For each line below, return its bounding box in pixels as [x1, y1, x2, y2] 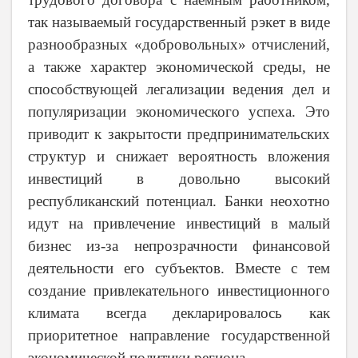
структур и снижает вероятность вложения [28, 148, 330, 165]
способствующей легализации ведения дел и [28, 81, 330, 98]
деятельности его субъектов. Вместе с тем [28, 260, 330, 277]
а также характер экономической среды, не [28, 58, 330, 76]
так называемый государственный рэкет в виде [28, 14, 330, 31]
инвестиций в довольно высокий [28, 170, 330, 188]
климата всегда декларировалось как [28, 304, 330, 322]
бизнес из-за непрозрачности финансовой [28, 237, 330, 255]
